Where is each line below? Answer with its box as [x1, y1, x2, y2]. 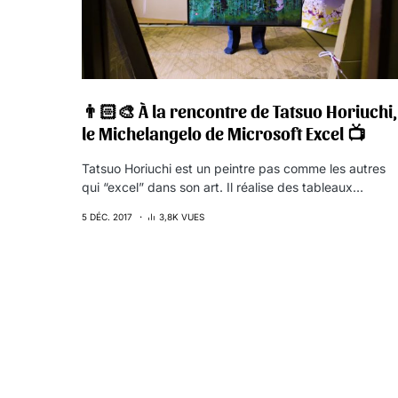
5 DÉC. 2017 [82, 211, 132, 222]
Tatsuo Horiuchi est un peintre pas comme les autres [82, 161, 386, 176]
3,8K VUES [159, 211, 204, 222]
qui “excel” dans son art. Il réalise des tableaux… [82, 179, 363, 195]
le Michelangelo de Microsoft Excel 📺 [82, 123, 365, 144]
